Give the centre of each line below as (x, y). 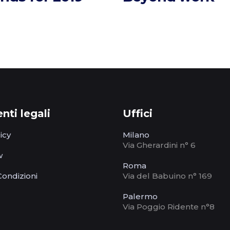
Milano (136, 135)
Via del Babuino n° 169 (167, 176)
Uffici (138, 114)
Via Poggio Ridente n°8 (169, 207)
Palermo (140, 197)
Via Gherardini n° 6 (159, 145)
